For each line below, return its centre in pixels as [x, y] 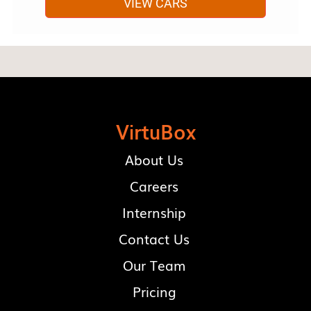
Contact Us [154, 239]
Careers [154, 186]
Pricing [154, 292]
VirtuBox [155, 131]
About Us [154, 160]
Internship [154, 213]
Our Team [154, 266]
